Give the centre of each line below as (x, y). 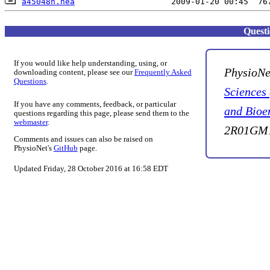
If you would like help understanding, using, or (90, 64)
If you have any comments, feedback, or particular (95, 105)
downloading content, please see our (74, 73)
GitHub (65, 148)
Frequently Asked (163, 73)
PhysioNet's (33, 148)
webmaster (30, 123)
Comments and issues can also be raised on (83, 139)
